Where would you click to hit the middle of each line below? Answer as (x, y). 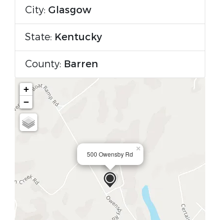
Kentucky (78, 37)
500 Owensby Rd (110, 154)
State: (40, 37)
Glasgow (70, 10)
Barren (81, 64)
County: (44, 64)
